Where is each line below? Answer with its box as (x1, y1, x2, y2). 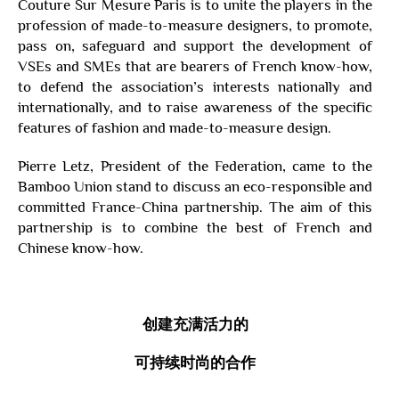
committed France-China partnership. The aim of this (18, 199, 372, 216)
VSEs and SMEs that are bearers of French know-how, (18, 58, 372, 76)
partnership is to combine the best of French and (18, 219, 372, 237)
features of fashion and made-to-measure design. (18, 119, 331, 137)
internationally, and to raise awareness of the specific (18, 99, 372, 117)
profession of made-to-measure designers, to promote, (18, 17, 372, 35)
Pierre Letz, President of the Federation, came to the (18, 158, 372, 175)
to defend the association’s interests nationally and (18, 78, 372, 96)
